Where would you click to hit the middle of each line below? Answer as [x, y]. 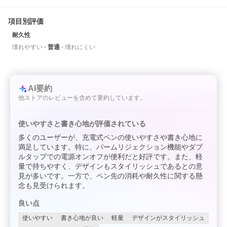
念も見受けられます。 [54, 185]
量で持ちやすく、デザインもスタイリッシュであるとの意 [110, 166]
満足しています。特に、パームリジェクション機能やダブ [110, 147]
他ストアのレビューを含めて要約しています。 [82, 98]
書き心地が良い [82, 218]
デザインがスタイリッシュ [168, 218]
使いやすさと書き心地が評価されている [82, 124]
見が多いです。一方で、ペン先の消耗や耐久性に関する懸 [110, 176]
